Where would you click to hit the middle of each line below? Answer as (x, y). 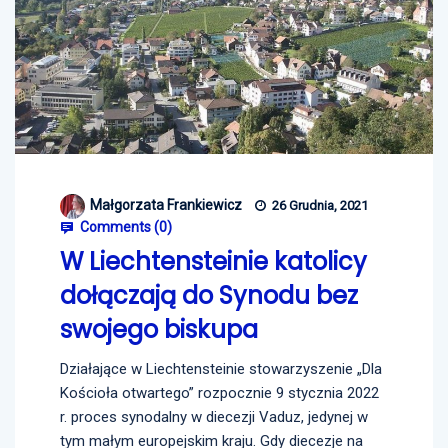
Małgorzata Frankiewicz (166, 204)
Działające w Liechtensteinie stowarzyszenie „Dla (221, 368)
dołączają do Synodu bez (209, 295)
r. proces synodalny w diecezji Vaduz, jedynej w (214, 416)
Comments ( (118, 226)
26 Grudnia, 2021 (318, 205)
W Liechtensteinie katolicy (213, 261)
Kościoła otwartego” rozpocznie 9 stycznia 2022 (219, 392)
